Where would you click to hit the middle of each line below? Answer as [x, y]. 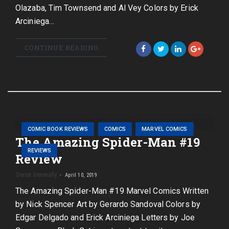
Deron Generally [37, 175]
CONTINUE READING [62, 48]
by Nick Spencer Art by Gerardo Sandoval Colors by [108, 204]
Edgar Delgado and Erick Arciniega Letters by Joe [105, 217]
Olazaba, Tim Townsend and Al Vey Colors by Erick [107, 8]
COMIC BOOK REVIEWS [58, 129]
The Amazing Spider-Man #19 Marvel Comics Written [112, 191]
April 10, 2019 [80, 175]
